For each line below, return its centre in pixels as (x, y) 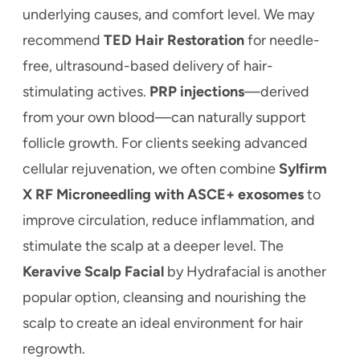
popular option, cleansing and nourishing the (164, 297)
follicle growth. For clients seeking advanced (165, 143)
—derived (277, 91)
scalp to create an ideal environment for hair (163, 323)
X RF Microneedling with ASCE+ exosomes (163, 194)
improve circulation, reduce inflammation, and (169, 220)
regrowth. (54, 348)
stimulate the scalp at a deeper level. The (153, 245)
